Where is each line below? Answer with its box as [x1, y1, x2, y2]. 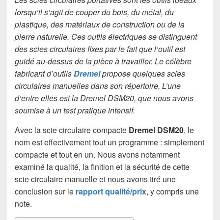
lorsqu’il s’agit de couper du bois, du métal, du [15, 6, 174, 18]
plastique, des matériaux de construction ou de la [15, 19, 185, 30]
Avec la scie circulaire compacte [15, 124, 129, 136]
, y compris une [146, 186, 199, 197]
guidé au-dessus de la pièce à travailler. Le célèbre [15, 55, 192, 67]
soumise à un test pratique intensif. [15, 105, 135, 116]
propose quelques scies [100, 68, 185, 79]
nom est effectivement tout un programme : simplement [15, 137, 204, 148]
